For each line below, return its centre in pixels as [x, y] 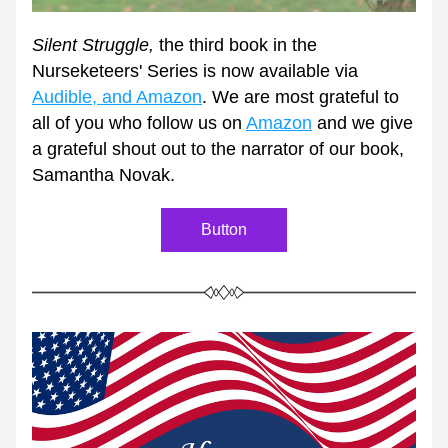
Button [224, 229]
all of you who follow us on [139, 123]
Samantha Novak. [106, 175]
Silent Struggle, [95, 45]
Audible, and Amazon [117, 97]
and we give [362, 123]
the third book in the [238, 45]
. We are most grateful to [300, 97]
